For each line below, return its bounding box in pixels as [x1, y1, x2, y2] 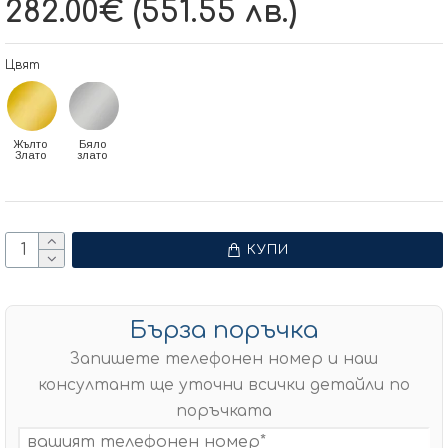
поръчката [176, 402, 272, 420]
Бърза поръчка [130, 317, 318, 344]
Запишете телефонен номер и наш [70, 350, 378, 368]
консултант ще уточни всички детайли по [38, 376, 410, 394]
